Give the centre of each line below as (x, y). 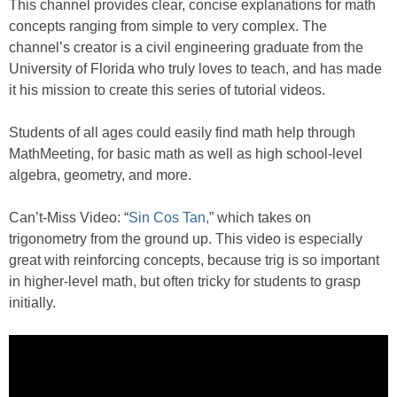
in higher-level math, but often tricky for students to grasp (185, 281)
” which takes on (260, 217)
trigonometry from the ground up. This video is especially (186, 238)
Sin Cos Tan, (169, 217)
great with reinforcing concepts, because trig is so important (194, 260)
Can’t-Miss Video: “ (69, 217)
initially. (32, 302)
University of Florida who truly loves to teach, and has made (195, 68)
